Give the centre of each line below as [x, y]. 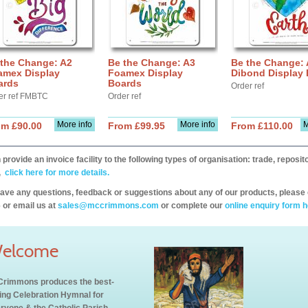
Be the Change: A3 [152, 63]
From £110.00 [262, 126]
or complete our [192, 206]
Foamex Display [145, 73]
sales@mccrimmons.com [108, 206]
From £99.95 [136, 126]
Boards [125, 83]
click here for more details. [56, 173]
